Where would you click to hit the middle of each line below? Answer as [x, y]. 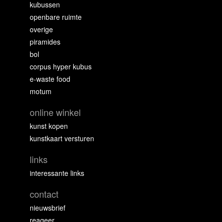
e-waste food [50, 79]
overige [41, 29]
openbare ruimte [56, 17]
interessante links [57, 173]
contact [44, 194]
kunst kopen [49, 126]
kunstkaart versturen [62, 138]
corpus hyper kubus [61, 66]
